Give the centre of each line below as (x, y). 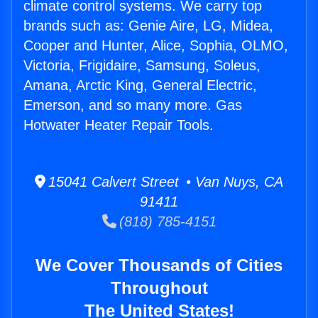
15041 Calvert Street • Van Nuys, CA (164, 182)
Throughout (159, 288)
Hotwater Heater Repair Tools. (119, 125)
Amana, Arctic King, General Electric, (140, 86)
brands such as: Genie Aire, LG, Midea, (148, 26)
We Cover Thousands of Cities (159, 265)
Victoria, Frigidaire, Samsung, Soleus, (142, 66)
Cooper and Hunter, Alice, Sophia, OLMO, (156, 46)
